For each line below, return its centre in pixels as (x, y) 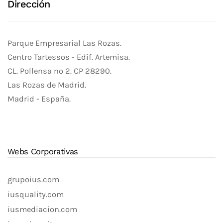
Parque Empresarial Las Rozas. (64, 43)
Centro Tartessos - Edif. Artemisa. (69, 57)
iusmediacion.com (42, 210)
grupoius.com (33, 180)
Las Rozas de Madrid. (47, 85)
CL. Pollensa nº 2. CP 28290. (59, 71)
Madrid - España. (39, 99)
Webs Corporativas (43, 152)
